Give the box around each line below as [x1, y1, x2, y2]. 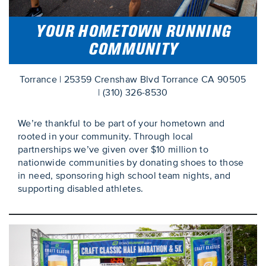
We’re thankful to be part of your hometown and [18, 118, 225, 130]
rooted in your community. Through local [18, 131, 194, 143]
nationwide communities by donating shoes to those [18, 157, 244, 169]
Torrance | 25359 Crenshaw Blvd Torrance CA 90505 [20, 74, 246, 86]
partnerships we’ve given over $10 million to [18, 144, 209, 156]
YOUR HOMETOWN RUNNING [35, 21, 231, 42]
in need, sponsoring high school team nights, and [18, 170, 231, 182]
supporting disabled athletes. [18, 183, 144, 195]
